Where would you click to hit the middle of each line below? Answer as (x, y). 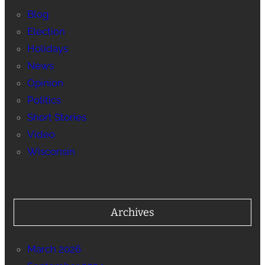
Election (46, 31)
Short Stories (56, 117)
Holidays (47, 48)
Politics (44, 100)
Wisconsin (51, 151)
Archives (132, 212)
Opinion (45, 83)
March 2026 (54, 249)
